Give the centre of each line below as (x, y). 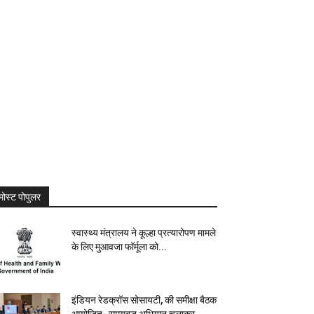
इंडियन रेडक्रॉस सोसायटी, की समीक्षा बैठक (144, 300)
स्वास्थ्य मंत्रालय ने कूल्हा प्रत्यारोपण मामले (144, 233)
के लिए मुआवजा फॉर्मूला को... (119, 247)
